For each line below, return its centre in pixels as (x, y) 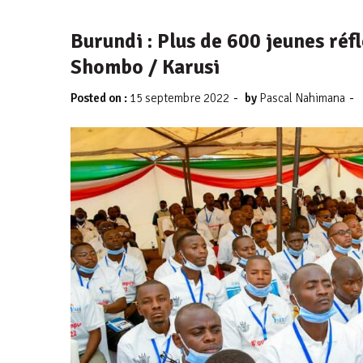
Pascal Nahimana (302, 98)
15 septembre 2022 (179, 98)
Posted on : (100, 98)
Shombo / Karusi (145, 67)
